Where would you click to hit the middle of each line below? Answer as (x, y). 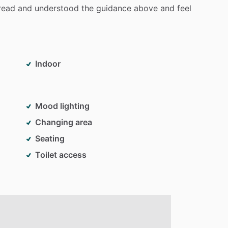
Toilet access (61, 154)
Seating (50, 138)
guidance (114, 8)
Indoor (48, 63)
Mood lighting (62, 106)
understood (57, 8)
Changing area (64, 122)
